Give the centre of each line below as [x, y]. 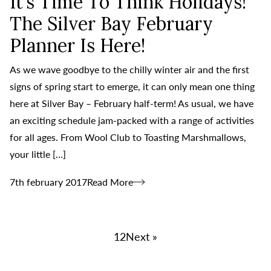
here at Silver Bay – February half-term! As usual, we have [132, 103]
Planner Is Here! [77, 45]
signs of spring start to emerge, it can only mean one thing [132, 86]
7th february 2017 [48, 181]
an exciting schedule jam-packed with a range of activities [132, 120]
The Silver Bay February [111, 23]
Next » [142, 236]
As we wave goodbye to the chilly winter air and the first [129, 69]
